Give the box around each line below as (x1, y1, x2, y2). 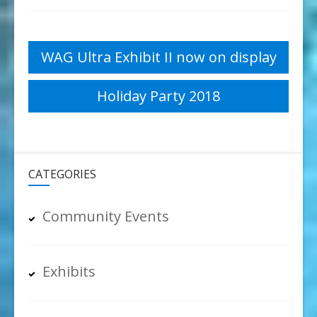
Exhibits (42, 262, 96, 282)
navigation (28, 77, 132, 107)
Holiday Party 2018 (97, 86, 220, 106)
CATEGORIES (28, 166, 96, 183)
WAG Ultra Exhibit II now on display (40, 47, 277, 67)
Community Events (42, 207, 169, 226)
